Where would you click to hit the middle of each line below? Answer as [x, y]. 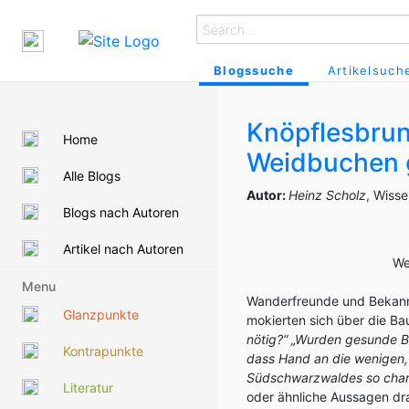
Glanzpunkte [101, 314]
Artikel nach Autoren [123, 248]
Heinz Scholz [327, 195]
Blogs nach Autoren [121, 212]
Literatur [88, 387]
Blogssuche [254, 70]
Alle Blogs [92, 175]
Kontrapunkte [103, 351]
